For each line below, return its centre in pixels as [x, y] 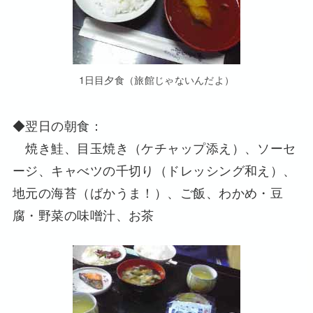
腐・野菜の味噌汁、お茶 [83, 214]
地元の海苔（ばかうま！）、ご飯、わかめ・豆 [148, 192]
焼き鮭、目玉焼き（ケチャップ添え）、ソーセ [154, 147]
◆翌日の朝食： [58, 125]
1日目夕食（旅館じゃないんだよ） [156, 79]
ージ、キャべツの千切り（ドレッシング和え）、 [154, 169]
